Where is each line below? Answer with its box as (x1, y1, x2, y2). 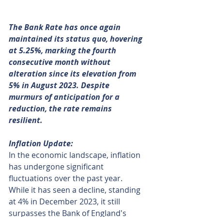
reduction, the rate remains (9, 103, 114, 114)
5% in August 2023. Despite (9, 80, 111, 91)
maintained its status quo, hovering (9, 33, 144, 45)
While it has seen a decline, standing (9, 185, 142, 196)
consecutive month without (9, 57, 112, 68)
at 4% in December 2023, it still (9, 196, 122, 207)
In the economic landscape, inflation (9, 150, 142, 161)
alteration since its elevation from (9, 68, 138, 79)
